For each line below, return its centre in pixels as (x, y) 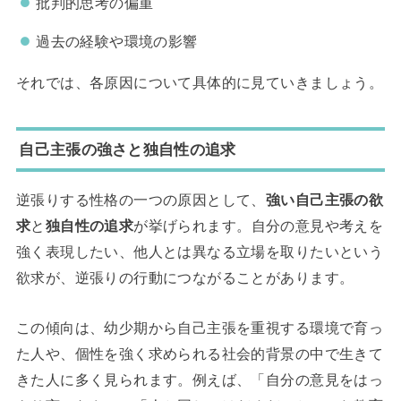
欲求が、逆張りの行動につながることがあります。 (185, 278)
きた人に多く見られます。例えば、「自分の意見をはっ (200, 379)
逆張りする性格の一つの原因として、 (141, 200)
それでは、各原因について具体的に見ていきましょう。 (200, 83)
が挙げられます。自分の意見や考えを (259, 226)
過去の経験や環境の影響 (117, 41)
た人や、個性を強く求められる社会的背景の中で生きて (200, 353)
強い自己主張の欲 (324, 200)
